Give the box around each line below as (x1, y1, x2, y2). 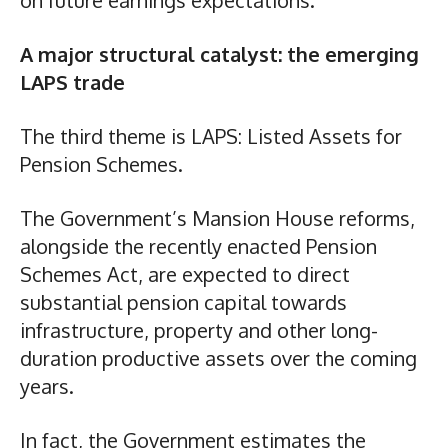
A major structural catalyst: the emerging (20, 40, 419, 67)
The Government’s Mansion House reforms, (20, 204, 415, 231)
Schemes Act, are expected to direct (20, 260, 350, 287)
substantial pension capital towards (20, 288, 347, 315)
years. (20, 372, 79, 399)
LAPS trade (20, 68, 125, 95)
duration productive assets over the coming (20, 344, 417, 371)
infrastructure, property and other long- (20, 316, 378, 343)
